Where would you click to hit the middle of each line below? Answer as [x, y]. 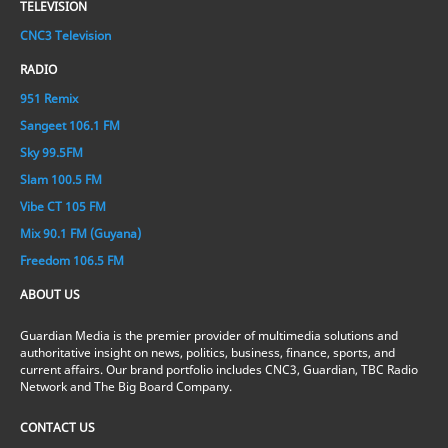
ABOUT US [50, 294]
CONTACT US [57, 427]
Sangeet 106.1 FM [70, 125]
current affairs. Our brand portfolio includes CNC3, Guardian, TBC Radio [219, 369]
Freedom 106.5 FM [72, 260]
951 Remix [49, 98]
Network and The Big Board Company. [126, 386]
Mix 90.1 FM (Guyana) [80, 233]
